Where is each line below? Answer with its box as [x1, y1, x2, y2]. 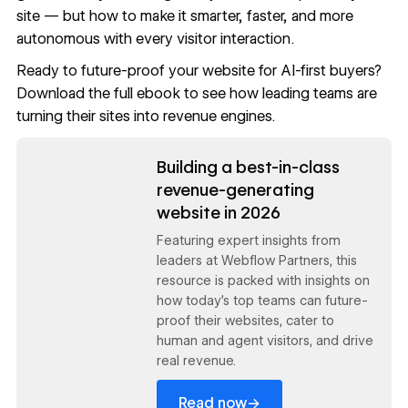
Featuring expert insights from [156, 232, 341, 248]
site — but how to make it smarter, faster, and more [15, 6, 353, 25]
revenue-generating [156, 179, 314, 200]
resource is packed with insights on [156, 272, 370, 288]
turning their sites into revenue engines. [15, 107, 275, 126]
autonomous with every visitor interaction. [15, 29, 294, 47]
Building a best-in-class [156, 157, 340, 178]
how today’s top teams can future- [156, 292, 368, 308]
